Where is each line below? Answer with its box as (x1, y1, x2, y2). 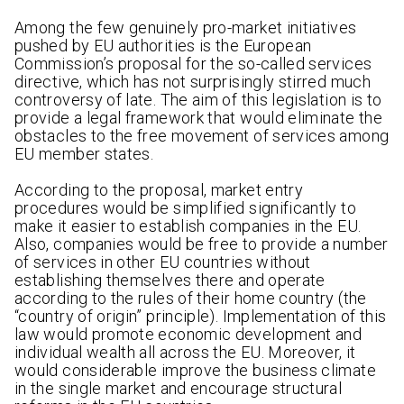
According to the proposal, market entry (14, 180, 304, 200)
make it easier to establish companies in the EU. (14, 216, 362, 236)
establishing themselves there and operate (14, 271, 326, 290)
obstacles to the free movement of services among (14, 126, 390, 146)
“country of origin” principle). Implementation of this (14, 307, 387, 326)
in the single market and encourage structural (14, 379, 343, 399)
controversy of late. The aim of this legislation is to (14, 90, 382, 110)
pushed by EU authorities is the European (14, 36, 312, 56)
